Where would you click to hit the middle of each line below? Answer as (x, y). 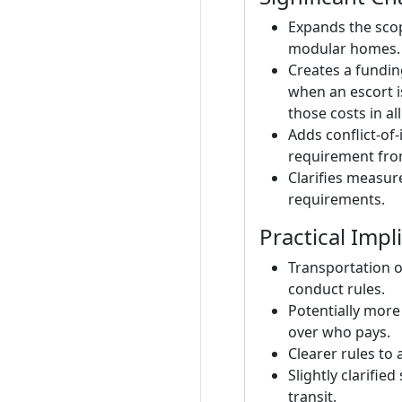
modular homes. (344, 48)
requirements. (336, 199)
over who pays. (339, 332)
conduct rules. (336, 289)
